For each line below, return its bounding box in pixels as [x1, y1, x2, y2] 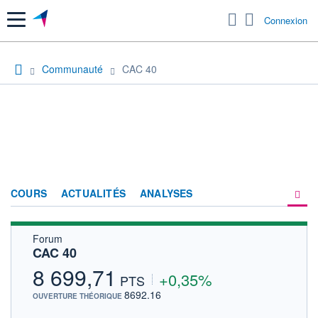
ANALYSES [140, 185, 193, 200]
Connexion [264, 13, 307, 28]
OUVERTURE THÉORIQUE [33, 290, 124, 301]
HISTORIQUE [162, 284, 225, 299]
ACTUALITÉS [61, 185, 126, 200]
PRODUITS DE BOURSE [162, 234, 277, 249]
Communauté [42, 61, 103, 76]
